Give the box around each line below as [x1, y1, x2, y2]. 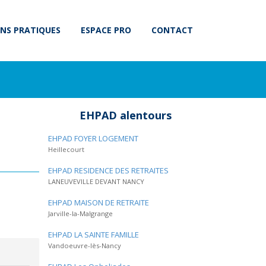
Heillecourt [48, 145, 84, 154]
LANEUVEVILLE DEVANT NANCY [48, 177, 144, 186]
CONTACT [151, 24, 193, 36]
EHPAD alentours [79, 108, 172, 122]
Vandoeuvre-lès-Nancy [48, 241, 121, 250]
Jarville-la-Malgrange [48, 209, 113, 218]
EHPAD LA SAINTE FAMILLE [48, 229, 139, 240]
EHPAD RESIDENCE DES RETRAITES [48, 165, 169, 176]
